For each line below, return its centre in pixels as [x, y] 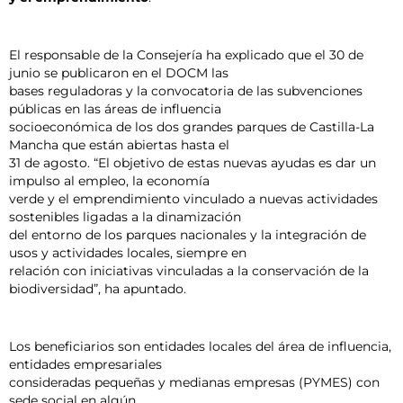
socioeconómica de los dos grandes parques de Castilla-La [192, 127]
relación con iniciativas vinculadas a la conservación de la [189, 271]
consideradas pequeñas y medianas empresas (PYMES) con [194, 383]
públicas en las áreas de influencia [115, 109]
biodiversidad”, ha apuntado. [98, 289]
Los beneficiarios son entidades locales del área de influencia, [200, 347]
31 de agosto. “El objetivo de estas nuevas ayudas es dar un [193, 163]
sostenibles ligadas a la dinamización [125, 217]
